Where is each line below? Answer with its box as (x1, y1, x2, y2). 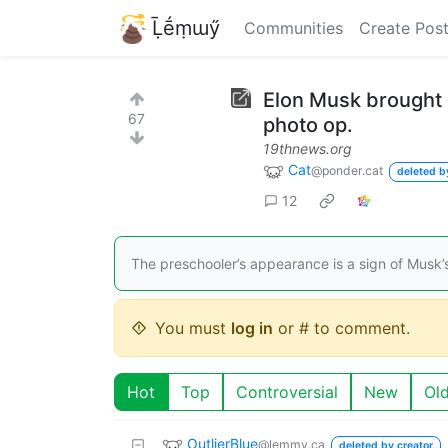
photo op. (263, 113, 353, 137)
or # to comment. (273, 317, 410, 338)
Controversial (236, 381, 338, 402)
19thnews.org (263, 140, 352, 157)
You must (155, 317, 231, 338)
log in (231, 317, 273, 338)
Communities (244, 18, 343, 38)
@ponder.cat (311, 163, 383, 178)
